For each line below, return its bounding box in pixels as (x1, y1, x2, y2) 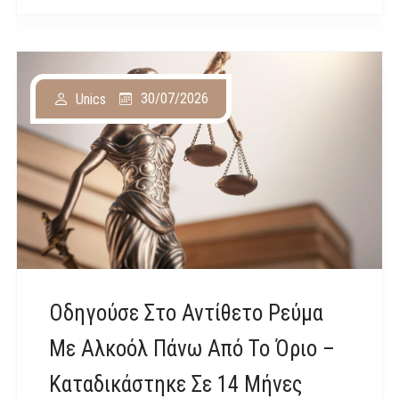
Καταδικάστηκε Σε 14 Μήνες (49, 370, 302, 397)
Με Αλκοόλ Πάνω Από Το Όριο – (49, 335, 335, 362)
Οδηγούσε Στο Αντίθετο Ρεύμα (49, 299, 323, 326)
